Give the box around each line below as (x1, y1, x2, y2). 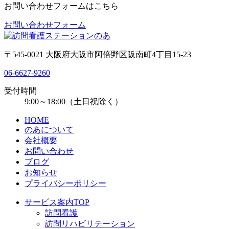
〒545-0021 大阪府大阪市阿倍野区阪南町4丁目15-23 (4, 50, 191, 59)
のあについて (25, 125, 74, 134)
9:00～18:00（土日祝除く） (25, 97, 123, 106)
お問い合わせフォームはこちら (4, 1, 119, 10)
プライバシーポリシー (25, 178, 106, 188)
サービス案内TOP (25, 197, 89, 207)
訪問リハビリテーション (45, 219, 135, 228)
